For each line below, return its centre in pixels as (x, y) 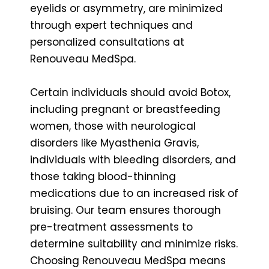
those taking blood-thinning (103, 176)
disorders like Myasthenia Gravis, (114, 143)
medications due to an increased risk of (134, 193)
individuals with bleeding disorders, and (133, 159)
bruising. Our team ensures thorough (125, 210)
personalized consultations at (107, 42)
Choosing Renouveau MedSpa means (128, 260)
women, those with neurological (113, 126)
